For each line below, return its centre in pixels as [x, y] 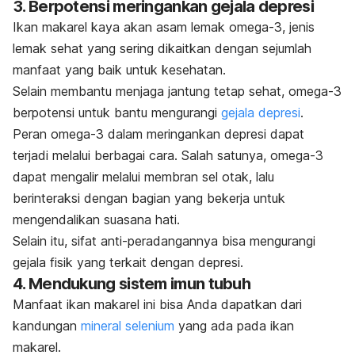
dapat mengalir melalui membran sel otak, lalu [143, 177]
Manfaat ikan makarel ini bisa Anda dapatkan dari [157, 305]
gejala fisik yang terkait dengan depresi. [128, 263]
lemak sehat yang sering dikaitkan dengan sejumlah [162, 49]
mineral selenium [128, 326]
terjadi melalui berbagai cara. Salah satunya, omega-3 [168, 156]
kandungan [47, 326]
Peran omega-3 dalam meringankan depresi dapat [158, 134]
